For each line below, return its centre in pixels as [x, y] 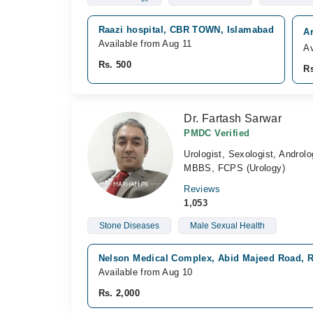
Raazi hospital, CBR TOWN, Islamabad [186, 30]
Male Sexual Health [227, 226]
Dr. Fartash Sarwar [233, 118]
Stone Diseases [129, 226]
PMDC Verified [217, 133]
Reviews [202, 189]
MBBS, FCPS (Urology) [235, 168]
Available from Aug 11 [145, 44]
